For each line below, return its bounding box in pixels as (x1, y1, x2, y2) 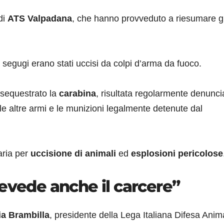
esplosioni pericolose (131, 148, 223, 158)
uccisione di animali (30, 148, 116, 158)
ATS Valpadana (7, 13, 72, 23)
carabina (59, 88, 96, 98)
